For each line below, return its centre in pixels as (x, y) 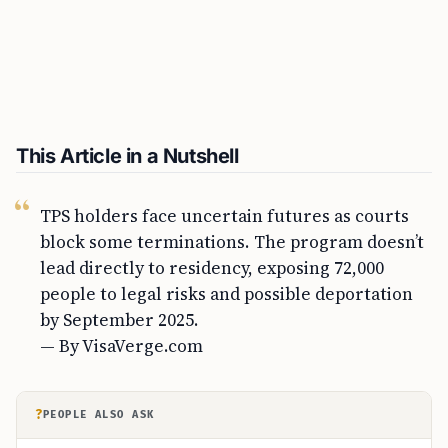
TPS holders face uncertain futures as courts (224, 216)
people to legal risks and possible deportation (226, 294)
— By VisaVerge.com (121, 346)
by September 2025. (119, 320)
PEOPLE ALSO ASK (99, 414)
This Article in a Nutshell (127, 156)
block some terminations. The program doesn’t (232, 242)
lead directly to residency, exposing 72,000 (212, 268)
